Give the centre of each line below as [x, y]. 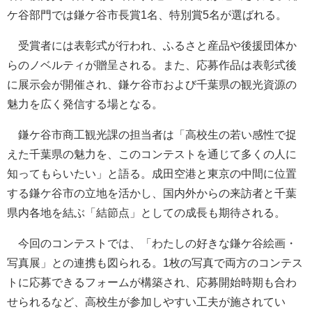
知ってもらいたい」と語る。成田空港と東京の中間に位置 [152, 173]
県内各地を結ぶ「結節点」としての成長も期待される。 [146, 212]
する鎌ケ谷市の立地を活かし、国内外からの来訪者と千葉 [152, 193]
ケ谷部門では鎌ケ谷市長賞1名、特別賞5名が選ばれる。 [147, 15]
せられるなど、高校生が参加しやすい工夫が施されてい [146, 302]
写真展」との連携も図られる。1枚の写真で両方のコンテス [155, 263]
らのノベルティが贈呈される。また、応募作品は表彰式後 [152, 65]
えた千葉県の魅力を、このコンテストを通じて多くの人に [152, 154]
